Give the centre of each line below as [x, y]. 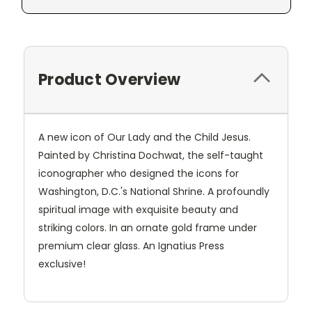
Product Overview [109, 79]
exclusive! [62, 264]
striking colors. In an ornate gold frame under [148, 227]
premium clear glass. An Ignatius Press [131, 245]
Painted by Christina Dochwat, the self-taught [151, 155]
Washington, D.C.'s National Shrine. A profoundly [154, 191]
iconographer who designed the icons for [139, 173]
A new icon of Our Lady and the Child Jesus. [145, 137]
